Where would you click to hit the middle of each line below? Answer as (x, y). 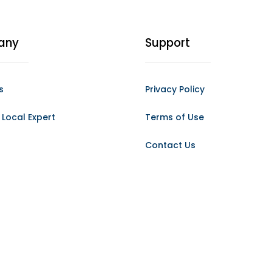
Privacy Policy (175, 89)
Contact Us (170, 145)
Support (168, 43)
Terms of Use (175, 117)
